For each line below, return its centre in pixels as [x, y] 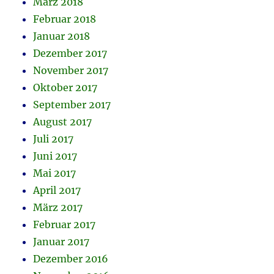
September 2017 [72, 105]
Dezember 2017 [70, 54]
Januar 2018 [62, 36]
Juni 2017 [55, 156]
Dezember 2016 [71, 259]
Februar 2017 [65, 225]
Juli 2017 [54, 139]
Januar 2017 [61, 242]
